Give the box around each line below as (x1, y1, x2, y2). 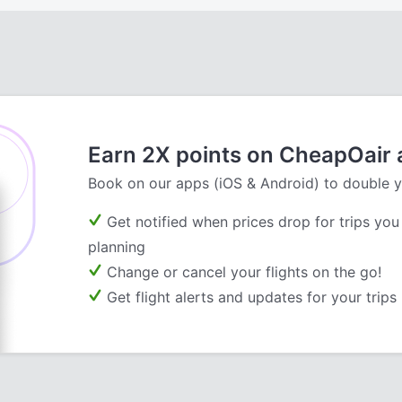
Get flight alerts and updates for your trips (107, 288, 397, 306)
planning (88, 238, 145, 256)
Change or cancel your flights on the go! (107, 263, 381, 281)
